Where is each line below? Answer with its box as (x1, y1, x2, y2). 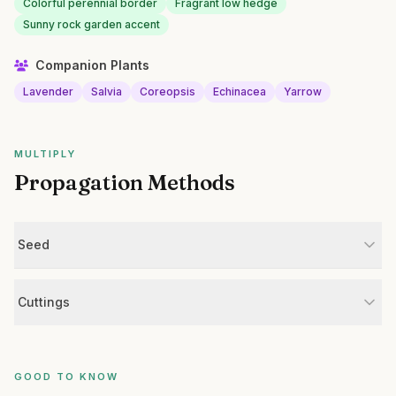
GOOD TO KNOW (14, 370, 118, 383)
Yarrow (284, 85, 322, 98)
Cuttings (18, 294, 70, 309)
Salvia (91, 85, 122, 98)
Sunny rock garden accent (23, 18, 160, 31)
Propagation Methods (14, 170, 235, 195)
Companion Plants (35, 57, 149, 72)
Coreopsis (140, 85, 195, 98)
